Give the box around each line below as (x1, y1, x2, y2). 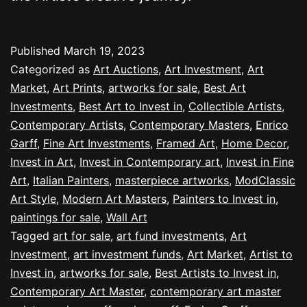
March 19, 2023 (64, 43, 145, 58)
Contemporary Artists (10, 117, 123, 132)
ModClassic (235, 173, 295, 187)
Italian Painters (33, 173, 109, 187)
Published (10, 43, 64, 58)
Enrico (256, 117, 288, 132)
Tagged (10, 228, 53, 243)
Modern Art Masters (62, 191, 167, 206)
